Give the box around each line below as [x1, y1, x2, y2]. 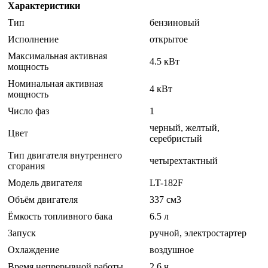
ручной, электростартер [150, 227, 246, 238]
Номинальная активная [8, 78, 103, 89]
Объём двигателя [8, 194, 78, 205]
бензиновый [150, 17, 200, 28]
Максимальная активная [8, 50, 107, 61]
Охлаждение [8, 244, 59, 255]
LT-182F [150, 177, 183, 188]
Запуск [8, 227, 36, 238]
